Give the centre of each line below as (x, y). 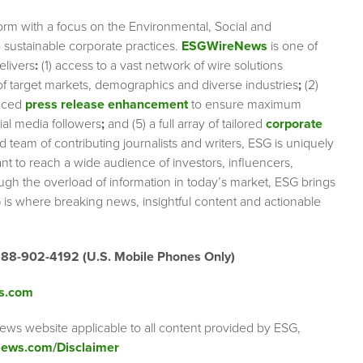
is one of (293, 47)
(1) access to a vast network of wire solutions (160, 66)
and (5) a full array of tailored (185, 124)
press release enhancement (107, 105)
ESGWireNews (224, 47)
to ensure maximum (245, 105)
